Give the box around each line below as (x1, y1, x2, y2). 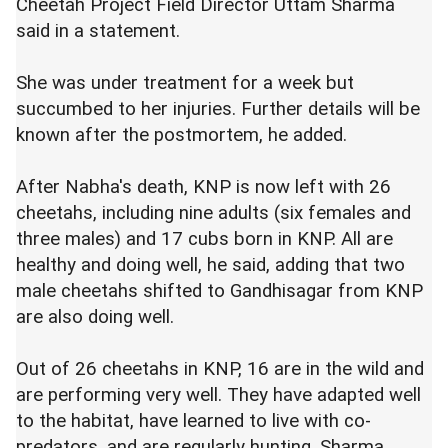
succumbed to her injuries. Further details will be (16, 98, 420, 121)
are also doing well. (16, 306, 174, 329)
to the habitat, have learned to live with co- (16, 410, 371, 433)
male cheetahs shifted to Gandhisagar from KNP (16, 280, 423, 303)
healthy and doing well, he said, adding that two (16, 254, 405, 277)
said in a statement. (16, 20, 180, 43)
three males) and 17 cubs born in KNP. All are (16, 228, 393, 251)
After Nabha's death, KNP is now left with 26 (16, 176, 391, 199)
